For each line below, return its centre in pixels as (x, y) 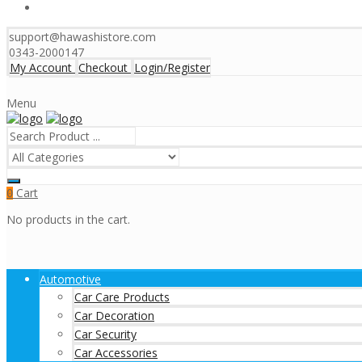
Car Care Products (122, 297)
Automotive (70, 279)
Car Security (105, 334)
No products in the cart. (68, 219)
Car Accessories (116, 353)
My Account (41, 67)
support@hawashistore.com (82, 37)
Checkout (103, 67)
